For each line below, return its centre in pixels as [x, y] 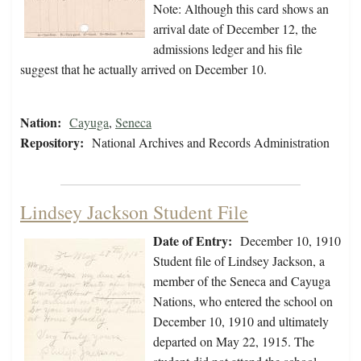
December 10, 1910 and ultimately [241, 322]
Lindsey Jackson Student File [134, 212]
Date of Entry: [193, 241]
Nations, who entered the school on [243, 301]
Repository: [52, 143]
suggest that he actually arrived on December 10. [143, 69]
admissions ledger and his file [228, 49]
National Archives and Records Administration [211, 143]
